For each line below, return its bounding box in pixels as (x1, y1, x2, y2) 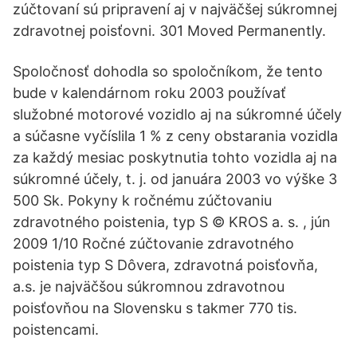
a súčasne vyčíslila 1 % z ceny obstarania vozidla (13, 127, 338, 144)
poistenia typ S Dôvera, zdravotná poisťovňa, (13, 257, 318, 273)
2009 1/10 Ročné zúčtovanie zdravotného (13, 235, 294, 252)
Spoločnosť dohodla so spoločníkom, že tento (13, 63, 323, 80)
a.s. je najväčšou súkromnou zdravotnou (13, 278, 284, 295)
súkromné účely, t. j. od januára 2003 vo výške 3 (13, 171, 337, 187)
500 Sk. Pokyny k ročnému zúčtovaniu (13, 192, 272, 209)
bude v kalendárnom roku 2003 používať (13, 84, 286, 101)
